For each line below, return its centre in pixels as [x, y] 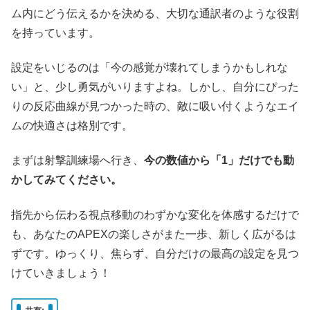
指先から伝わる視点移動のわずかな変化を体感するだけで [155, 215]
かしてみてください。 [66, 180]
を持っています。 [55, 33]
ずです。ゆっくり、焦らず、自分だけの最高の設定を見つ [155, 253]
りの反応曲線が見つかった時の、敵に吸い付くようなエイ [155, 106]
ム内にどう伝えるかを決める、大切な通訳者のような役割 [155, 13]
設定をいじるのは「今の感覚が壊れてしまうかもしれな [149, 67]
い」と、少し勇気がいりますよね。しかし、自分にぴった [155, 86]
